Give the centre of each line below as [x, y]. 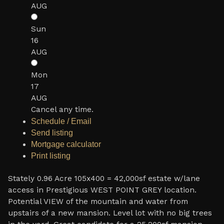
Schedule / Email [61, 121]
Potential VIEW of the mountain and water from [98, 201]
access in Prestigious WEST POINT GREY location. [102, 190]
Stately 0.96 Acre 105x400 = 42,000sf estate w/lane [104, 178]
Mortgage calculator [66, 144]
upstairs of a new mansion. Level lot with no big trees [110, 213]
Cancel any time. [62, 109]
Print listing [51, 155]
